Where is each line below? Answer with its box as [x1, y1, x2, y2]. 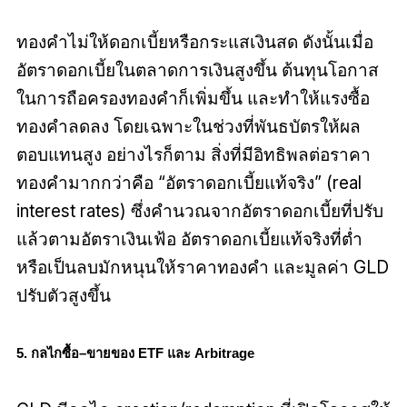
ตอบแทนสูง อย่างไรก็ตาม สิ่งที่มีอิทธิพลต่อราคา [15, 144, 371, 166]
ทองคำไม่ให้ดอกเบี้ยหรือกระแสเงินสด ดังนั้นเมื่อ [15, 31, 373, 54]
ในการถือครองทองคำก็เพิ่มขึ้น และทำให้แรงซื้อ [15, 87, 370, 110]
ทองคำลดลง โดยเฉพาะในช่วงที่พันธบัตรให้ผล [15, 115, 361, 138]
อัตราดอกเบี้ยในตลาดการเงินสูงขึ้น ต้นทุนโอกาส [15, 59, 379, 82]
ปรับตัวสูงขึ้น [15, 284, 111, 307]
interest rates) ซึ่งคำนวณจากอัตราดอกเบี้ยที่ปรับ [15, 200, 383, 223]
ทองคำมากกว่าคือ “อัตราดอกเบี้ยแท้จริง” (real [15, 172, 362, 194]
